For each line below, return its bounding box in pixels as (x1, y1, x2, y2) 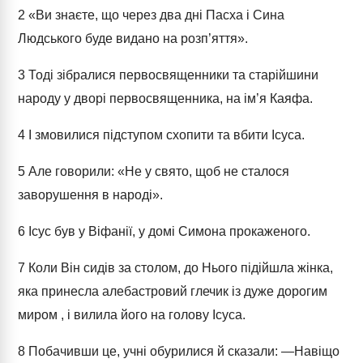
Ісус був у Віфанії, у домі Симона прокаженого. (25, 224, 310, 238)
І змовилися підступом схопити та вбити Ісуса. (25, 128, 305, 142)
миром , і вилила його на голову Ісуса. (18, 308, 246, 322)
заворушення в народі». (18, 188, 163, 202)
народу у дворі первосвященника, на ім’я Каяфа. (18, 92, 313, 105)
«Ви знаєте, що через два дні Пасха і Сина (25, 8, 284, 22)
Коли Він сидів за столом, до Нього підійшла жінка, (25, 261, 333, 275)
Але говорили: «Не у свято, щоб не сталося (25, 164, 289, 178)
